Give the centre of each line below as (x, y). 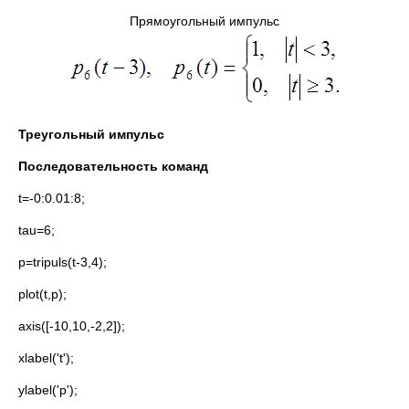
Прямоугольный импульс (204, 21)
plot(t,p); (42, 294)
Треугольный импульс (91, 134)
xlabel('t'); (46, 358)
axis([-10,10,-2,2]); (72, 326)
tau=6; (37, 230)
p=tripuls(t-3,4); (63, 262)
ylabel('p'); (48, 390)
